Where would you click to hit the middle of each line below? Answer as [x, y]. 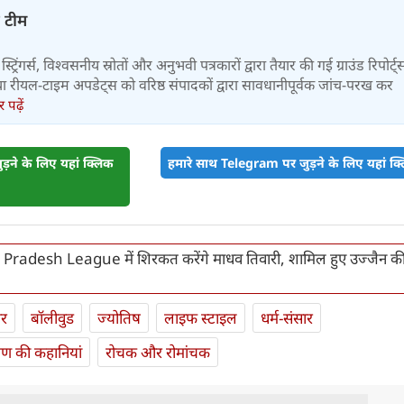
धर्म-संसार [287, 318]
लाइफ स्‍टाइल [201, 318]
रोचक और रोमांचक [158, 353]
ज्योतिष [119, 318]
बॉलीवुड [52, 318]
